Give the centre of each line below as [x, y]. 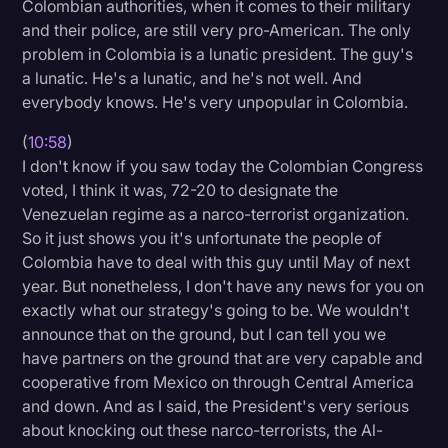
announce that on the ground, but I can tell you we [204, 333]
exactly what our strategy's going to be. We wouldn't [216, 309]
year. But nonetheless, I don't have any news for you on [223, 285]
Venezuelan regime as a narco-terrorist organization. [216, 213]
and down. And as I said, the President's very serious [216, 405]
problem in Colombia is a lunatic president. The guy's [218, 53]
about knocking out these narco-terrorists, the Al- [203, 429]
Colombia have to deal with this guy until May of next [216, 261]
